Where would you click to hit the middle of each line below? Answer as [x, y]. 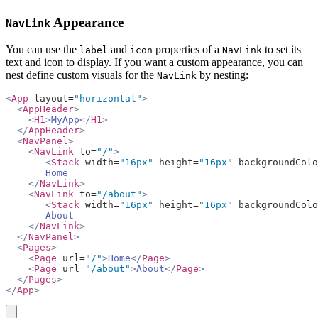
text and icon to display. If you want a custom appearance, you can [154, 62]
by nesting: [223, 75]
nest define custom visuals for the [81, 75]
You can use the [43, 50]
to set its [281, 50]
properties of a [187, 50]
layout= [51, 99]
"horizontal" [108, 99]
